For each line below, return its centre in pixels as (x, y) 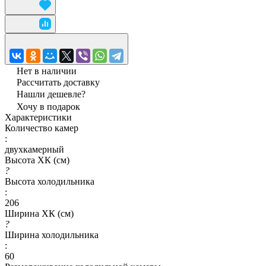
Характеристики (38, 117)
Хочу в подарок (48, 106)
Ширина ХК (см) (39, 213)
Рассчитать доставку (58, 82)
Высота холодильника (50, 181)
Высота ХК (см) (37, 160)
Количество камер (42, 128)
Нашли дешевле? (51, 94)
